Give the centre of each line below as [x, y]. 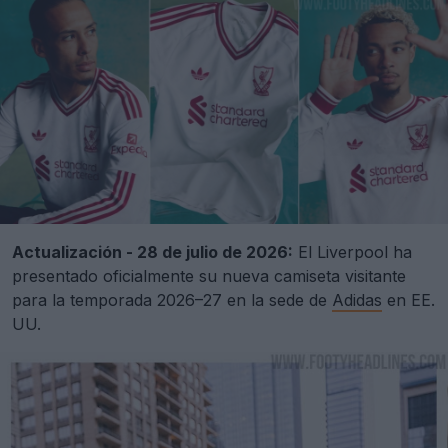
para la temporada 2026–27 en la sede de [172, 300]
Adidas [357, 300]
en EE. [408, 300]
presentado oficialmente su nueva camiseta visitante [209, 276]
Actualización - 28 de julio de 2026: [152, 252]
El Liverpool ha [352, 252]
